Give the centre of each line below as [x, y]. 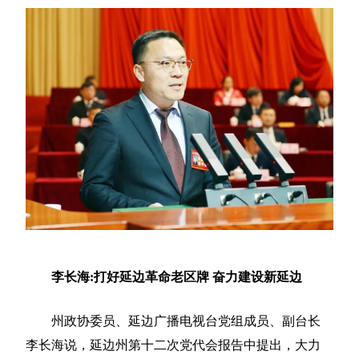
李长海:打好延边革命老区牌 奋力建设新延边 [171, 277]
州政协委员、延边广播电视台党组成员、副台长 [173, 321]
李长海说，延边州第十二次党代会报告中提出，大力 [173, 345]
